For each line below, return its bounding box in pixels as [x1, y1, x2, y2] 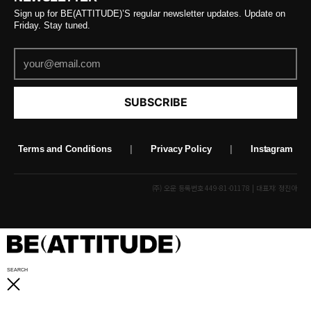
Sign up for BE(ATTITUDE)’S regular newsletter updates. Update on [14, 8, 285, 19]
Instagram [250, 143, 293, 154]
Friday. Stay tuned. [14, 19, 90, 31]
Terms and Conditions [18, 143, 112, 154]
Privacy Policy [151, 143, 212, 154]
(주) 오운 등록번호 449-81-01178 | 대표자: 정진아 [151, 182, 297, 193]
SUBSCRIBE [124, 95, 187, 110]
